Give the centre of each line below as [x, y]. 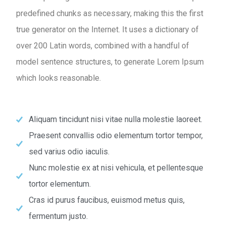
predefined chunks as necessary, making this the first [110, 13]
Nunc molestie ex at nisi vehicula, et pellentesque [116, 168]
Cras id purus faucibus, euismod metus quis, [107, 200]
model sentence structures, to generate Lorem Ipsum [110, 62]
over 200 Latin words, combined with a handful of [103, 46]
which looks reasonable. [59, 78]
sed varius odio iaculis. [69, 152]
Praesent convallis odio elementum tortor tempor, [116, 135]
